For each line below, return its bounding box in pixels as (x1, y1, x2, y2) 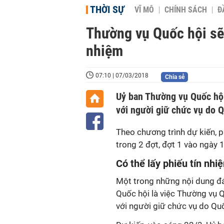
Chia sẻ (164, 73, 184, 80)
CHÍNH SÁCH (164, 5, 207, 14)
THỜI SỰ (90, 3, 124, 15)
